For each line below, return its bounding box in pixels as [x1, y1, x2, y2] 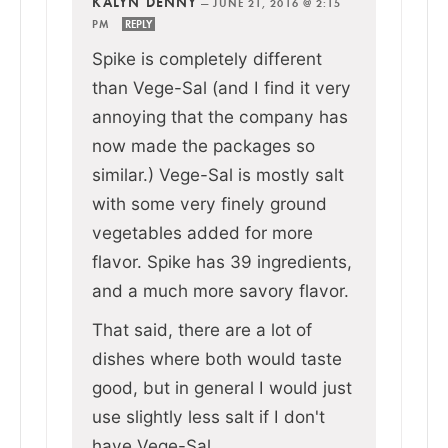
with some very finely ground [92, 192, 327, 214]
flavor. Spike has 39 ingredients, [92, 250, 352, 272]
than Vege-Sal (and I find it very [92, 76, 351, 98]
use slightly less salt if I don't [92, 405, 325, 427]
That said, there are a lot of [92, 318, 312, 340]
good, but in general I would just [92, 376, 352, 398]
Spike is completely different [92, 47, 322, 69]
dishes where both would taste [92, 347, 342, 369]
